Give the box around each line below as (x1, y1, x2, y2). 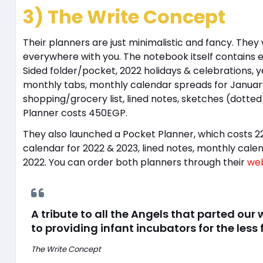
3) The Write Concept (22, 3, 225, 30)
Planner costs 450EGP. (22, 106, 130, 120)
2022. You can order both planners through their (22, 155, 247, 169)
